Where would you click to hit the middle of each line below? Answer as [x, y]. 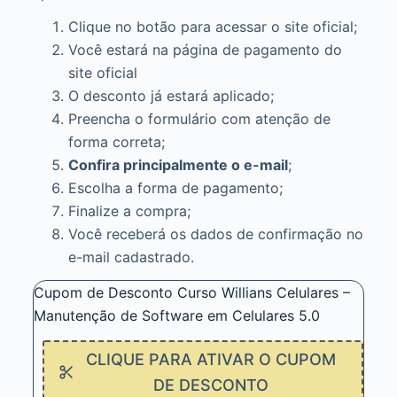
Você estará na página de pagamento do [205, 50]
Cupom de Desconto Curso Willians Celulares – [191, 293]
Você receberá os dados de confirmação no [215, 234]
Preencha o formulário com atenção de [199, 119]
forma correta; [116, 142]
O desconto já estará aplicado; [171, 96]
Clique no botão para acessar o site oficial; [212, 27]
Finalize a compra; [129, 211]
